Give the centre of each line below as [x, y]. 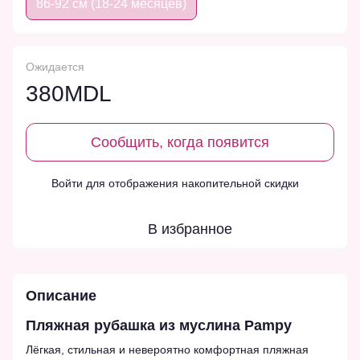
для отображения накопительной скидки [191, 184]
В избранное [190, 229]
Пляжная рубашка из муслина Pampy [159, 326]
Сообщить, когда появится [180, 143]
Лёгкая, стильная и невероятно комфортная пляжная [167, 349]
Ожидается [55, 67]
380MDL [69, 94]
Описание [61, 296]
